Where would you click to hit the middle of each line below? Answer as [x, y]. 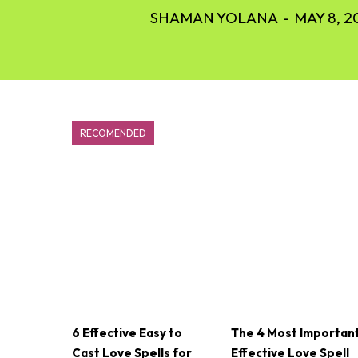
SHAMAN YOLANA [214, 18]
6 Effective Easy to [127, 333]
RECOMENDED [113, 133]
